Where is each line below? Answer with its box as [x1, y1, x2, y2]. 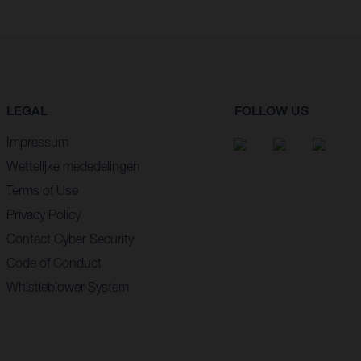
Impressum [6, 134, 68, 149]
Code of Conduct [6, 255, 102, 270]
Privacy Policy [6, 206, 81, 222]
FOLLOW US [234, 103, 309, 119]
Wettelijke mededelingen [6, 158, 140, 173]
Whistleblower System [6, 279, 129, 294]
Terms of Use [6, 182, 78, 197]
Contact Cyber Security [6, 230, 134, 246]
